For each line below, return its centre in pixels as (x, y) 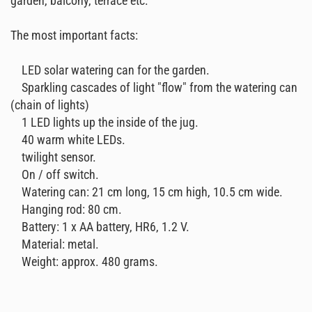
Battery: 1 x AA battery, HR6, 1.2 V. (100, 227)
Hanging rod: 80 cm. (66, 209)
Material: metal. (55, 244)
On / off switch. (55, 174)
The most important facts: (74, 35)
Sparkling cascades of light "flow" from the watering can (154, 87)
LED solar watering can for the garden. (110, 70)
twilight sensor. (53, 157)
